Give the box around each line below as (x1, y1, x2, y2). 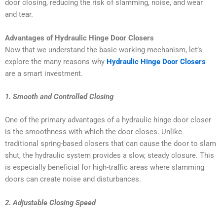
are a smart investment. (5, 69, 83, 78)
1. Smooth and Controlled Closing (5, 92, 113, 102)
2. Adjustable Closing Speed (5, 198, 96, 207)
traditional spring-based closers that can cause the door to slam (5, 139, 216, 148)
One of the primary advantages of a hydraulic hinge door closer (5, 115, 211, 125)
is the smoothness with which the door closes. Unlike (5, 127, 182, 137)
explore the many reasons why (5, 57, 107, 66)
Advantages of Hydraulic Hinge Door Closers (5, 33, 154, 42)
